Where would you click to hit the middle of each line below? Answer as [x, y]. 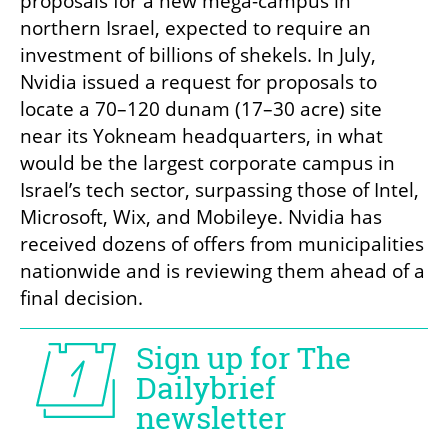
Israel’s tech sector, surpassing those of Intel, [219, 190]
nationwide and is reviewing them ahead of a [222, 271]
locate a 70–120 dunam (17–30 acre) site [201, 109]
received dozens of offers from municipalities [222, 244]
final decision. [81, 298]
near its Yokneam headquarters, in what [201, 136]
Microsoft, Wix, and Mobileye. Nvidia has [201, 217]
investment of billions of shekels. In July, [198, 55]
